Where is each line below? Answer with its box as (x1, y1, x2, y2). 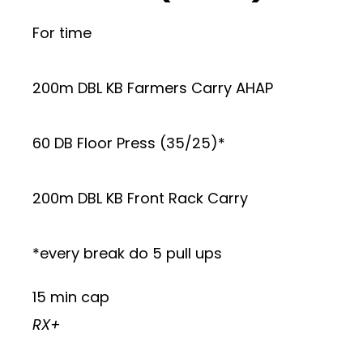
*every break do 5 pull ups (32, 243, 222, 263)
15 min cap (32, 287, 109, 307)
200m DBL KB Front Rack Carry (32, 188, 248, 208)
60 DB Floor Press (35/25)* (32, 133, 225, 153)
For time (32, 23, 92, 43)
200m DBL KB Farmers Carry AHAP (32, 78, 273, 98)
